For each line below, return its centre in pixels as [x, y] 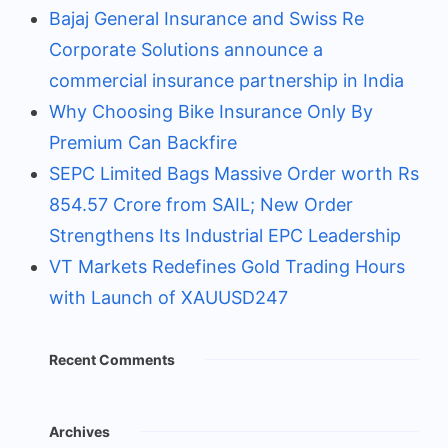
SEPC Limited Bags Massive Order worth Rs [234, 173]
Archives [79, 431]
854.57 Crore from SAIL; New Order [201, 204]
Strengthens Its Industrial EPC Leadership [225, 235]
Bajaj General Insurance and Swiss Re [206, 18]
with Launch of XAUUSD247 [168, 297]
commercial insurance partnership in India [226, 80]
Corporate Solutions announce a [186, 49]
